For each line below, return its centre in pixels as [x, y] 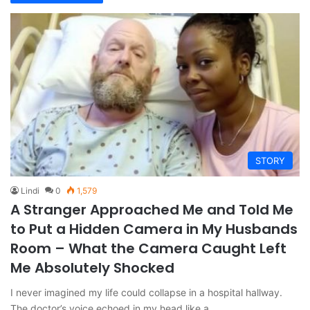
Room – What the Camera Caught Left [148, 249]
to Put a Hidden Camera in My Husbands [154, 229]
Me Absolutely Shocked [92, 268]
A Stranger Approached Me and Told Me [152, 210]
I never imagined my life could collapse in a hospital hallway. [146, 293]
